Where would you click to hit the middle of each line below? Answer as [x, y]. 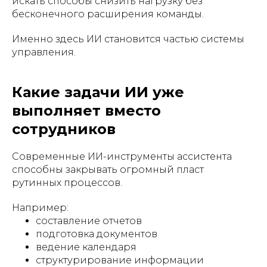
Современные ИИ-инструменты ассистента [122, 156]
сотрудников [64, 129]
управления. [44, 52]
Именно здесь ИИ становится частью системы [128, 39]
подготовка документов [97, 234]
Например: [40, 207]
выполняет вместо [86, 110]
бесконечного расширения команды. [108, 14]
